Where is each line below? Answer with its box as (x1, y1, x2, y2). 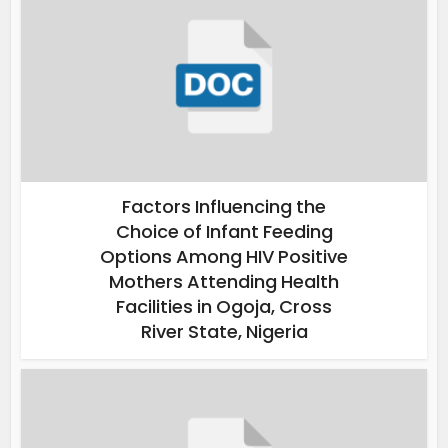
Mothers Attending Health (109, 269, 339, 295)
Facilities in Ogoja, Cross (116, 294, 332, 320)
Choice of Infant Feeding (115, 219, 333, 245)
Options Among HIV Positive (100, 244, 348, 270)
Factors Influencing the (122, 194, 326, 220)
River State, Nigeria (140, 319, 308, 345)
